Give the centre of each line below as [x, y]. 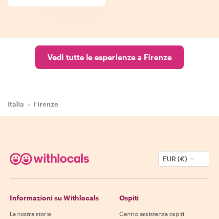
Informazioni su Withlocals [54, 198]
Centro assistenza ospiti [152, 214]
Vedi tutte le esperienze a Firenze [109, 57]
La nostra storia [30, 214]
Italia [16, 104]
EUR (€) [175, 159]
